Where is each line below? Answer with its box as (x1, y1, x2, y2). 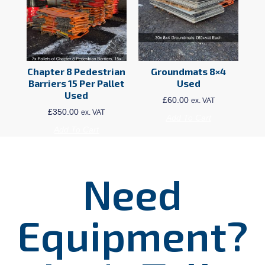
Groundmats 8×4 (151, 66, 227, 77)
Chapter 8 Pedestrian (27, 66, 126, 77)
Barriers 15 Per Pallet (28, 77, 125, 89)
